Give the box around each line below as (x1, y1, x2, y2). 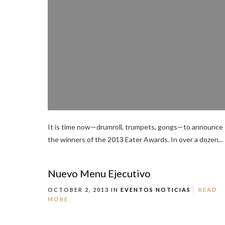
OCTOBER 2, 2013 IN (48, 186, 121, 193)
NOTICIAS (156, 186, 191, 193)
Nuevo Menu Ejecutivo (48, 167, 151, 179)
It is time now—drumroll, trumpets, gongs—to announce (48, 123, 223, 132)
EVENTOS (121, 186, 154, 193)
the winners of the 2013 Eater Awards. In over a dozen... (48, 135, 223, 144)
